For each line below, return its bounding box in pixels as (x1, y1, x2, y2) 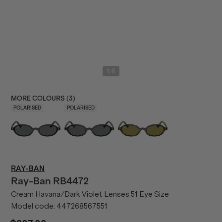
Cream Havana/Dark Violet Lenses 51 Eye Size (11, 190, 169, 199)
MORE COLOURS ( (11, 95, 69, 102)
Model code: (11, 202, 56, 211)
